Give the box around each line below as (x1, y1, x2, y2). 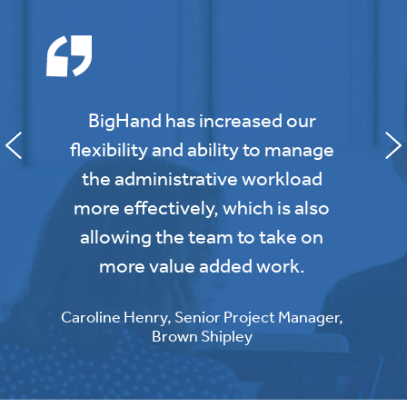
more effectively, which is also (74, 194, 331, 219)
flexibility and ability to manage (69, 136, 334, 161)
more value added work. (98, 253, 305, 277)
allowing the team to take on (80, 223, 324, 248)
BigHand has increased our (87, 107, 316, 132)
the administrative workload (81, 165, 323, 190)
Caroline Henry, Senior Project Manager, (60, 305, 343, 326)
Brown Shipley (151, 324, 253, 345)
